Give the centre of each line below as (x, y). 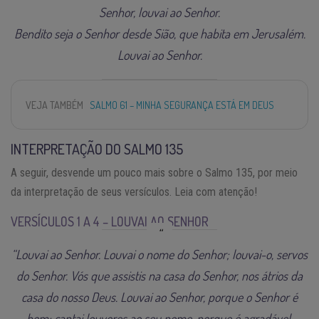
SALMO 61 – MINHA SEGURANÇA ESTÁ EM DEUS (182, 105)
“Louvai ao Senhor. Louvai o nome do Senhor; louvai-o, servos (159, 254)
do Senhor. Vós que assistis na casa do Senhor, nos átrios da (159, 275)
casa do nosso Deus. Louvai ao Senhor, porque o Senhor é (159, 297)
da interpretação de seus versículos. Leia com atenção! (134, 192)
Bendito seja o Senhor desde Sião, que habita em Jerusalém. (159, 33)
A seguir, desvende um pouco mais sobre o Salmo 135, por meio (154, 172)
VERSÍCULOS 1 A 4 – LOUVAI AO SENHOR (110, 221)
